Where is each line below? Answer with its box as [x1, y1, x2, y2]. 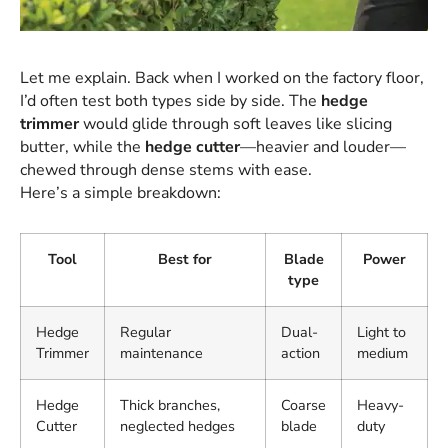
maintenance [120, 343, 203, 364]
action [281, 343, 320, 364]
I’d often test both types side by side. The [20, 89, 321, 112]
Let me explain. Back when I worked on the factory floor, [20, 66, 424, 89]
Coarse [281, 395, 326, 416]
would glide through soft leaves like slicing [79, 112, 392, 135]
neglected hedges [120, 416, 235, 437]
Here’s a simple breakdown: [20, 181, 221, 204]
